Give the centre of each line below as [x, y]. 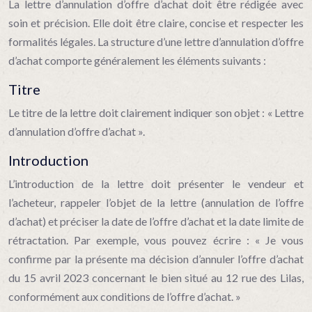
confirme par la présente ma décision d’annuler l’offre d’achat [156, 259]
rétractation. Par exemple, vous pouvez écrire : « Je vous [156, 240]
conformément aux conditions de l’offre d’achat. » [125, 296]
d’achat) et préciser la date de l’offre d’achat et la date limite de [156, 221]
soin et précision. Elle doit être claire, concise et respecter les [156, 23]
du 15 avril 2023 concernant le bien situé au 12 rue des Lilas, [156, 278]
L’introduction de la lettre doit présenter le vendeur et [156, 184]
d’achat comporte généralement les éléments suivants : [137, 60]
